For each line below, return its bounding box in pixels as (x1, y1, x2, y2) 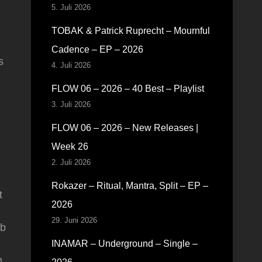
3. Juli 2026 (51, 100, 91, 109)
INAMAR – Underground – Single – (51, 239, 198, 249)
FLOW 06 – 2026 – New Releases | (51, 123, 198, 133)
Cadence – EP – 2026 (51, 44, 143, 54)
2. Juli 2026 (51, 158, 91, 167)
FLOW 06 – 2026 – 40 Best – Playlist (51, 84, 204, 94)
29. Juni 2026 (51, 216, 97, 225)
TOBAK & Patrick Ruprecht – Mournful (51, 26, 210, 36)
